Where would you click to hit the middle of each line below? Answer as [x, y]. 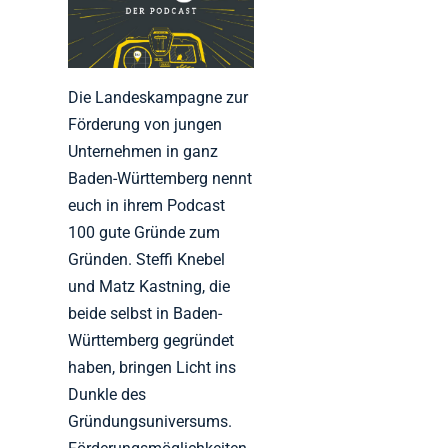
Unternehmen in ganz [143, 151]
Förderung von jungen [145, 124]
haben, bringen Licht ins [152, 367]
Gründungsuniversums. [150, 421]
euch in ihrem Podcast [147, 205]
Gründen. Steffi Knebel [147, 259]
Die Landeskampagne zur [158, 97]
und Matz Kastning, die [149, 286]
